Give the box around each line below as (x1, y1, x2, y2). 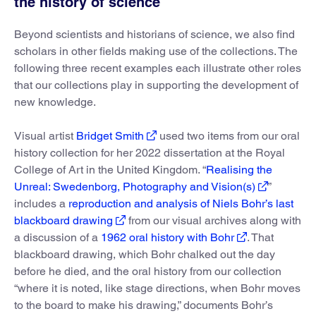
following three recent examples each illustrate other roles (14, 61, 301, 75)
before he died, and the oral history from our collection (14, 264, 281, 278)
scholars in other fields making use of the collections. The (14, 44, 298, 58)
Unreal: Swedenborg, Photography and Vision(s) (14, 179, 255, 193)
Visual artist (14, 128, 76, 142)
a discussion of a (14, 230, 101, 244)
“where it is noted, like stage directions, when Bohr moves (14, 281, 300, 295)
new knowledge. (14, 95, 96, 109)
